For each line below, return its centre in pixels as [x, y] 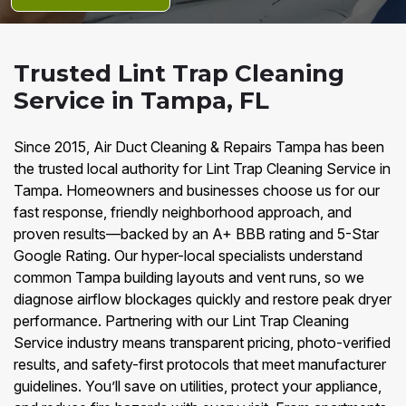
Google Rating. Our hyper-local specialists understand [188, 256]
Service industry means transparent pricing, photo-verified [202, 343]
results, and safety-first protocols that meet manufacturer [200, 364]
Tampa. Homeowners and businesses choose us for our [197, 190]
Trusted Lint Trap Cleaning [179, 73]
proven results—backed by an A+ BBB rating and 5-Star [196, 234]
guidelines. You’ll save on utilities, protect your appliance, [198, 386]
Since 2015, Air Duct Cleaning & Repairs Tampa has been [199, 147]
